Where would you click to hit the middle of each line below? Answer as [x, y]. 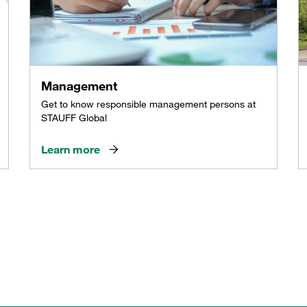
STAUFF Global [74, 118]
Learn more [71, 149]
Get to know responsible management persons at [149, 104]
